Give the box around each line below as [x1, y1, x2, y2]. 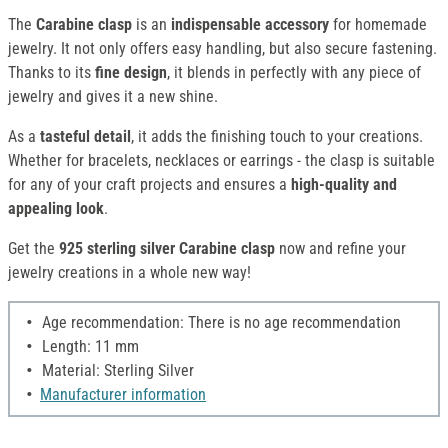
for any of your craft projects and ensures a [8, 175, 291, 195]
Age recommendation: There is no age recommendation [38, 313, 401, 333]
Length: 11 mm [38, 337, 139, 357]
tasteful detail [40, 127, 131, 147]
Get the [8, 239, 59, 259]
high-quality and [291, 175, 397, 195]
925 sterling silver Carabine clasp [59, 239, 275, 259]
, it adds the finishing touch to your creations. [131, 127, 423, 147]
